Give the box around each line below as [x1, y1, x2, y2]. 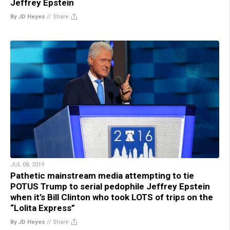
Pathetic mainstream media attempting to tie [10, 170, 194, 181]
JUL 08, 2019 [10, 161, 44, 168]
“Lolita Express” [10, 202, 75, 213]
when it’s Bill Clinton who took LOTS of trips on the [10, 191, 213, 202]
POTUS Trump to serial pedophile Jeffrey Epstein [10, 181, 210, 191]
